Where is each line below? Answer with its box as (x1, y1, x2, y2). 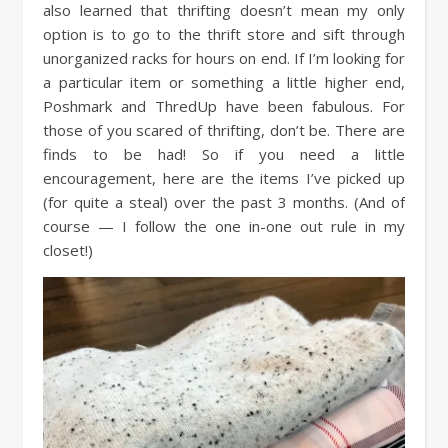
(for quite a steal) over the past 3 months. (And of (43, 191, 405, 212)
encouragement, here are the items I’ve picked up (43, 167, 405, 188)
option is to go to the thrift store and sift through (43, 23, 405, 44)
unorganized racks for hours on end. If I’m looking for (43, 47, 405, 68)
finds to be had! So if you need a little (43, 143, 405, 164)
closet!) (43, 239, 93, 260)
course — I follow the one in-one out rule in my (43, 215, 405, 236)
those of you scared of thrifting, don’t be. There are (43, 119, 405, 140)
